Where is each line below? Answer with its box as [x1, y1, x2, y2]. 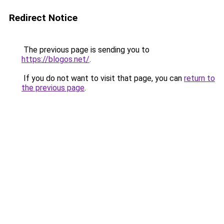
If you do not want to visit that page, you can [21, 73, 184, 83]
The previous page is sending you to [21, 45, 149, 54]
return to [184, 73, 215, 83]
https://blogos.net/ [21, 54, 89, 64]
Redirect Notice [9, 12, 77, 23]
